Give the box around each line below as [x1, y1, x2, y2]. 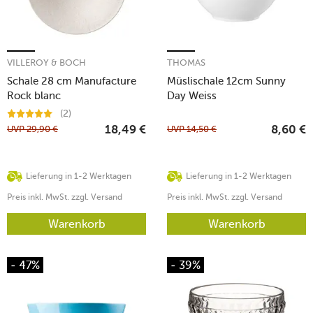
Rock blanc [7, 89, 61, 102]
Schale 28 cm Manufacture [7, 74, 136, 87]
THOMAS [167, 57, 205, 68]
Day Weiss [167, 89, 217, 102]
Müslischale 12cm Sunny [167, 74, 286, 87]
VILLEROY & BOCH [7, 57, 86, 68]
